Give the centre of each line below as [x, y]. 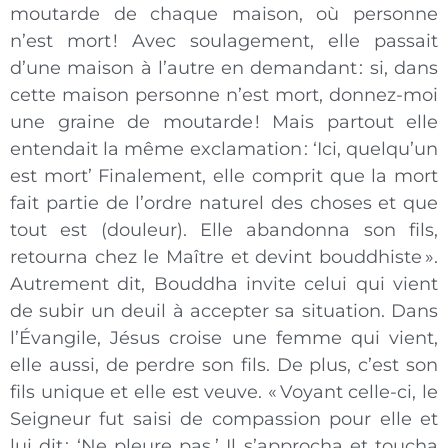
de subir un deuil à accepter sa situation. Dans [224, 311]
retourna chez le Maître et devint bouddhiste [216, 257]
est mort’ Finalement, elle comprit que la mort [224, 176]
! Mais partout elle [346, 122]
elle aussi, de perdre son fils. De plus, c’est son [224, 365]
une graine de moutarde [131, 122]
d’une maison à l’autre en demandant [184, 68]
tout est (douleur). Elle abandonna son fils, [224, 230]
